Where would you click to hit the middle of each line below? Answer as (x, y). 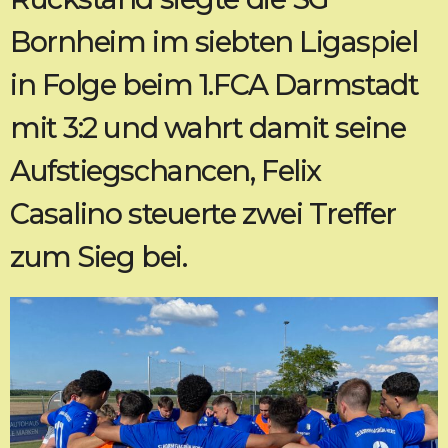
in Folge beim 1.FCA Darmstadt (214, 84)
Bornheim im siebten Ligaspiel (214, 41)
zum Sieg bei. (98, 256)
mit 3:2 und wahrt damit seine (208, 127)
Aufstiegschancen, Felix (165, 170)
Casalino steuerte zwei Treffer (203, 213)
